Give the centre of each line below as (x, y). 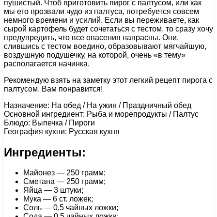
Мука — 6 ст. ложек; (58, 199)
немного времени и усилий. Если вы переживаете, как (101, 20)
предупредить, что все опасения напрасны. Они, (91, 37)
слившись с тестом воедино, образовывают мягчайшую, (105, 46)
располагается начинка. (47, 63)
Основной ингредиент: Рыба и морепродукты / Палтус (101, 114)
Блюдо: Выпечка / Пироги (49, 123)
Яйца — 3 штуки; (53, 190)
